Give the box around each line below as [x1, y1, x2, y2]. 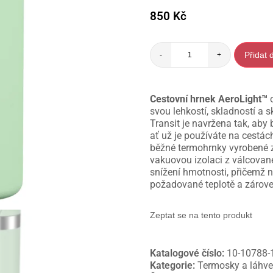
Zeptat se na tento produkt [150, 210, 253, 221]
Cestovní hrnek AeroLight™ [150, 93, 268, 105]
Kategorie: [150, 260, 198, 272]
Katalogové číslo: [150, 247, 227, 260]
